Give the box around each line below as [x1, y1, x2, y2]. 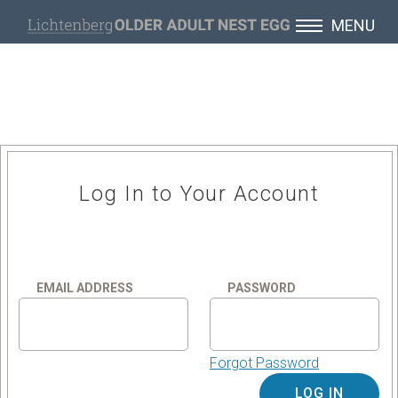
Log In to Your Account [79, 181, 319, 207]
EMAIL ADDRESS [34, 281, 133, 296]
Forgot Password [210, 354, 319, 372]
